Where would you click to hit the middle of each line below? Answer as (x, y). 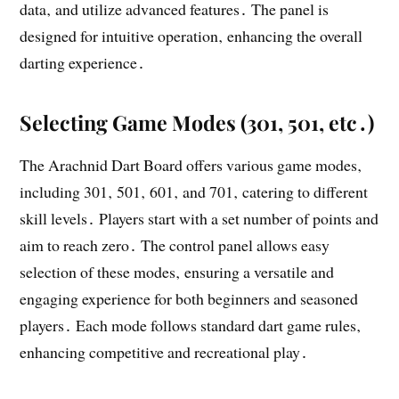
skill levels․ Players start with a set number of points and (199, 218)
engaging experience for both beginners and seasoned (189, 298)
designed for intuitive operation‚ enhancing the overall (191, 35)
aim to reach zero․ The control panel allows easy (175, 244)
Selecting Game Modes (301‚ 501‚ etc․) (197, 122)
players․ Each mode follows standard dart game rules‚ (191, 325)
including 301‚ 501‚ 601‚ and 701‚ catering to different (194, 191)
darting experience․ (83, 62)
